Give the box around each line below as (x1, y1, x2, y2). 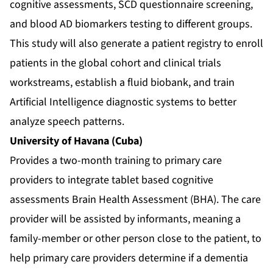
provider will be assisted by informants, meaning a (10, 211, 241, 227)
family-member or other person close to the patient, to (10, 231, 261, 247)
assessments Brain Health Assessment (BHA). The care (10, 192, 261, 208)
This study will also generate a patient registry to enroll (10, 36, 263, 52)
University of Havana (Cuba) (10, 133, 143, 149)
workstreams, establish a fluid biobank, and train (10, 75, 235, 91)
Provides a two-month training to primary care (10, 153, 222, 169)
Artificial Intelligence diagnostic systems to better (10, 94, 236, 110)
